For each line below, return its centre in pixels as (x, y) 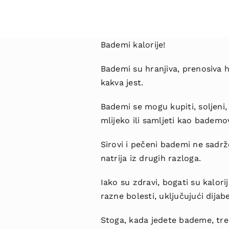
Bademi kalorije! (133, 45)
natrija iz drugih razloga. (151, 158)
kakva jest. (122, 83)
